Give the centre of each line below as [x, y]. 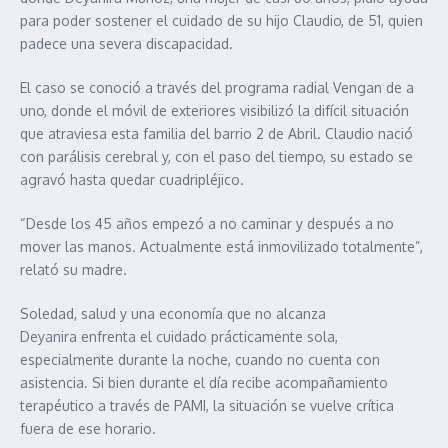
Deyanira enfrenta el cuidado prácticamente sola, [179, 336]
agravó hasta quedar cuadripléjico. [132, 179]
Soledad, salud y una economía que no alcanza [173, 313]
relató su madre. [73, 269]
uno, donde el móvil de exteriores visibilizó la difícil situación [214, 110]
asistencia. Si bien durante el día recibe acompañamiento [204, 382]
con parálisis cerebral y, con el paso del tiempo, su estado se [216, 156]
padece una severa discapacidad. [126, 43]
